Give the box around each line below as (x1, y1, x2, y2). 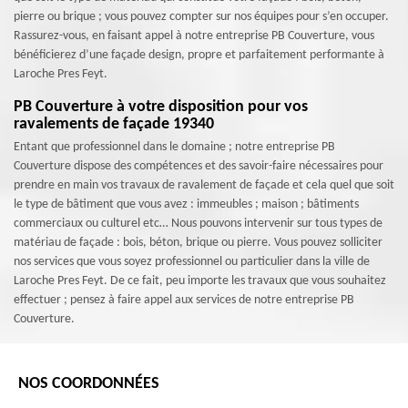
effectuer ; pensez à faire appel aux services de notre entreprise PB (14, 293, 354, 307)
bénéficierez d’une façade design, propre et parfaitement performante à (14, 48, 384, 62)
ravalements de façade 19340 (14, 116, 214, 133)
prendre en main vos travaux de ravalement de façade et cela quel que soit (14, 178, 394, 192)
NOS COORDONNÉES (18, 375, 159, 393)
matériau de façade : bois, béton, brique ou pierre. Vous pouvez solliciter (14, 236, 382, 250)
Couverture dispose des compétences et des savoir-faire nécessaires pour (14, 159, 383, 173)
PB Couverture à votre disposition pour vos (14, 98, 308, 116)
